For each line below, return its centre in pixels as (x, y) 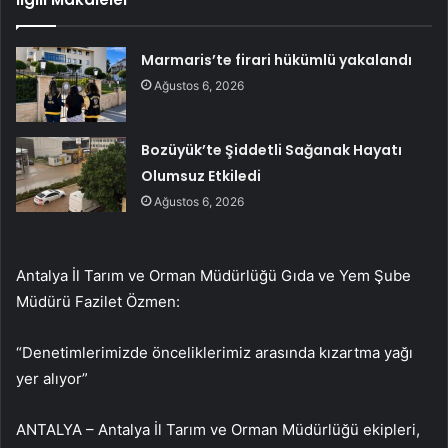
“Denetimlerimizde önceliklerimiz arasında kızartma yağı (214, 353)
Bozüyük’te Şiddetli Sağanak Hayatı (272, 150)
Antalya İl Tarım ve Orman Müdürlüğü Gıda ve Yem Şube (213, 276)
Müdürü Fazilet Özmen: (98, 302)
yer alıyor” (52, 379)
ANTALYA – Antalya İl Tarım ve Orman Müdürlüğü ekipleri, (218, 430)
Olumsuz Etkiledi (201, 176)
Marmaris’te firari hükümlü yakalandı (277, 60)
